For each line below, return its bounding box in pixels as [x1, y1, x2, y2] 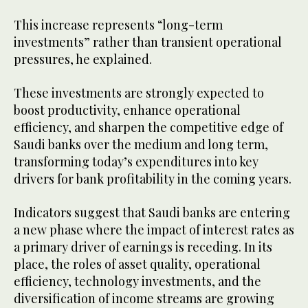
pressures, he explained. [14, 51, 152, 68]
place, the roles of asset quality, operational [14, 256, 261, 273]
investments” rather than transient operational [14, 34, 282, 51]
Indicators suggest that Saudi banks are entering [14, 204, 290, 221]
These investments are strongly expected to [14, 85, 264, 102]
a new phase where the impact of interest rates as [14, 221, 294, 239]
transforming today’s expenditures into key [14, 153, 258, 170]
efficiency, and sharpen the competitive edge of [14, 119, 283, 136]
